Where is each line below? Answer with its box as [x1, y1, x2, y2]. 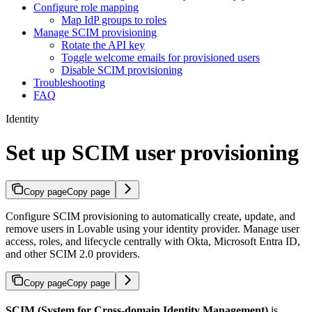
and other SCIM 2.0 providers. [6, 248, 140, 260]
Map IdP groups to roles [61, 13, 166, 26]
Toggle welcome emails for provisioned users [61, 51, 260, 63]
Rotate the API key [61, 38, 145, 51]
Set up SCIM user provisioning [6, 140, 299, 165]
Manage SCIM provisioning [33, 26, 157, 38]
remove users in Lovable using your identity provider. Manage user [6, 223, 299, 235]
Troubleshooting [33, 76, 105, 88]
